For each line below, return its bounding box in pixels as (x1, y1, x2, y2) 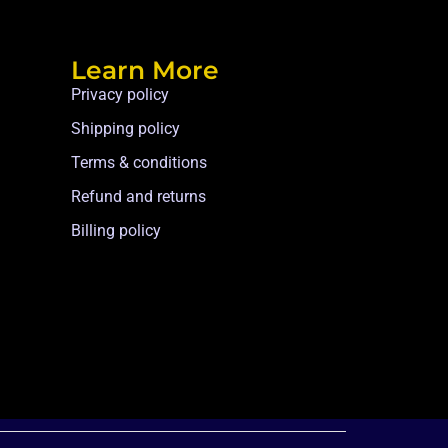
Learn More (71, 54, 219, 85)
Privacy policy (71, 84, 169, 104)
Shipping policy (71, 118, 180, 138)
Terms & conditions (71, 152, 207, 172)
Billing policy (71, 220, 161, 240)
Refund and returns (71, 186, 206, 206)
